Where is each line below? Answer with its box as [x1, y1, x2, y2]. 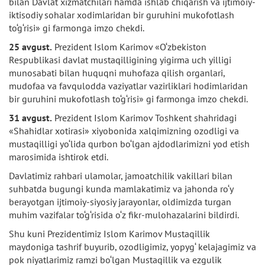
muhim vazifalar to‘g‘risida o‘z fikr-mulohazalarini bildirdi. [9, 209, 239, 221]
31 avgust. [9, 112, 52, 124]
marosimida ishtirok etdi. [9, 151, 108, 163]
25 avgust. [9, 41, 52, 53]
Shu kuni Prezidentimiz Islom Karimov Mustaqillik [9, 228, 210, 240]
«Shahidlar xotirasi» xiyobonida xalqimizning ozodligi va [9, 125, 239, 137]
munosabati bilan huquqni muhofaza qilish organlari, [9, 67, 225, 79]
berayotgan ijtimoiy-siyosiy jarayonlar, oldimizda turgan [9, 196, 231, 208]
